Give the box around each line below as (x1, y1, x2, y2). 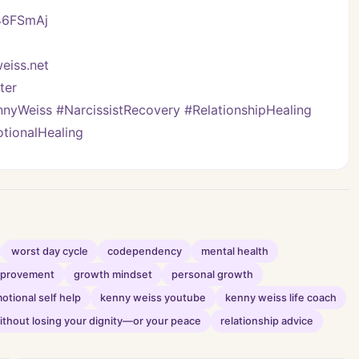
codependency (107, 245, 182, 258)
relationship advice (220, 315, 313, 328)
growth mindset (74, 268, 152, 281)
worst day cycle (11, 245, 88, 258)
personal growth (171, 268, 253, 281)
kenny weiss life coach (225, 292, 337, 305)
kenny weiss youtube (100, 292, 206, 305)
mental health (201, 245, 268, 258)
